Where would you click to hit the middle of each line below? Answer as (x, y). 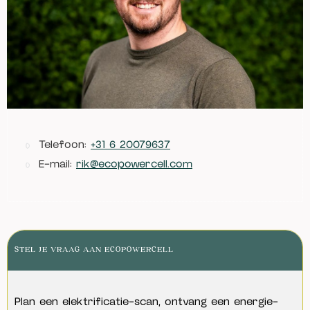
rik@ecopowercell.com (134, 164)
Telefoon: (65, 144)
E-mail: (57, 164)
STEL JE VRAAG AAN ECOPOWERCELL (94, 250)
